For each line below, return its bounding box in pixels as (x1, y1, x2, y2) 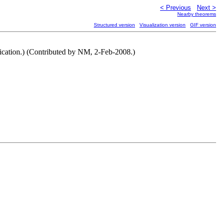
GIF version (190, 22, 216, 27)
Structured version (94, 22, 135, 27)
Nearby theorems (177, 11, 216, 17)
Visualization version (139, 22, 186, 27)
